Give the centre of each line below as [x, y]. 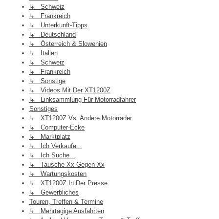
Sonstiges [44, 109]
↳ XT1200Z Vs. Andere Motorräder [81, 118]
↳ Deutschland [53, 35]
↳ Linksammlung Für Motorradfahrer [83, 100]
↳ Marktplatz [50, 137]
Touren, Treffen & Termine [66, 202]
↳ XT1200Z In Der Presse [68, 183]
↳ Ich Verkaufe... [56, 146]
